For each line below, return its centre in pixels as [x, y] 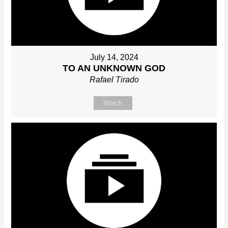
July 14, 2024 [114, 58]
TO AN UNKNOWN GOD [114, 68]
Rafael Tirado [114, 80]
